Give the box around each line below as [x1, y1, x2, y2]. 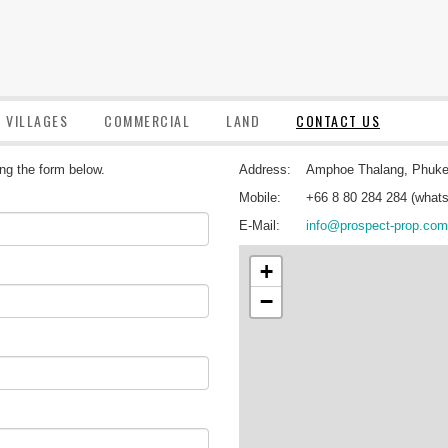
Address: [239, 162, 291, 177]
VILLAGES [6, 110, 68, 131]
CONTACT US [296, 110, 380, 131]
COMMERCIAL [104, 110, 190, 131]
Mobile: [239, 190, 281, 205]
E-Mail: [239, 218, 280, 233]
